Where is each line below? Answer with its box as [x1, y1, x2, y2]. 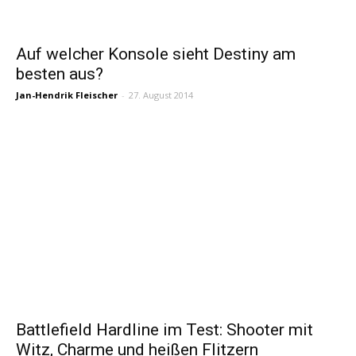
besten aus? [16, 64, 103, 84]
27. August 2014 [129, 89, 193, 102]
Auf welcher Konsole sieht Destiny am [16, 44, 296, 64]
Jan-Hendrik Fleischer [16, 89, 118, 102]
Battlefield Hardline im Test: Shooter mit [16, 320, 313, 340]
